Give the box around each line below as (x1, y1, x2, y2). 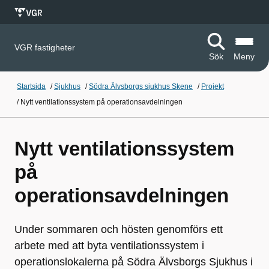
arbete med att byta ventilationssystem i (14, 240, 204, 252)
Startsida (17, 82, 46, 91)
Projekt (201, 82, 224, 91)
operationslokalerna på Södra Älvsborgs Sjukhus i (14, 256, 253, 268)
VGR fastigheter (14, 43, 75, 52)
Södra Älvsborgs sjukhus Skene (89, 82, 193, 91)
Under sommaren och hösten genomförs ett (14, 223, 223, 235)
